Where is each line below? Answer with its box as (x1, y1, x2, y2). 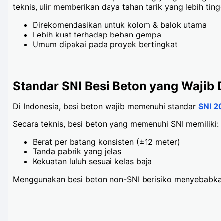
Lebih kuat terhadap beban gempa (33, 29, 161, 39)
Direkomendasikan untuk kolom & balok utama (33, 19, 207, 30)
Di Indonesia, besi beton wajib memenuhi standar (13, 101, 198, 111)
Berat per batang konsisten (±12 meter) (33, 136, 180, 147)
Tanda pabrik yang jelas (33, 146, 121, 156)
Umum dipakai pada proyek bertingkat (33, 39, 178, 49)
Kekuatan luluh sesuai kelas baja (33, 156, 152, 166)
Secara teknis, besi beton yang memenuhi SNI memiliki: (13, 118, 219, 129)
